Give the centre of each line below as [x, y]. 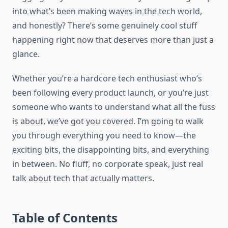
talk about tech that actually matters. [83, 178]
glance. [26, 54]
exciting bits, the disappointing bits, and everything [111, 150]
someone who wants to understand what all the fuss [114, 107]
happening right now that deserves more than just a [113, 40]
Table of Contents [65, 218]
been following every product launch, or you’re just [110, 93]
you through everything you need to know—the [104, 136]
